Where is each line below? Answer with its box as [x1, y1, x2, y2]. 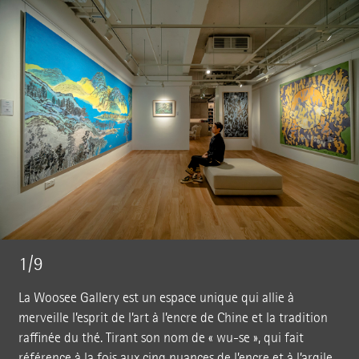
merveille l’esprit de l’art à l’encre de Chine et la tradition [18, 309, 328, 326]
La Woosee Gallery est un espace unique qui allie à [18, 288, 294, 306]
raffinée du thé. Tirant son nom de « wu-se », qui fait [18, 329, 304, 346]
